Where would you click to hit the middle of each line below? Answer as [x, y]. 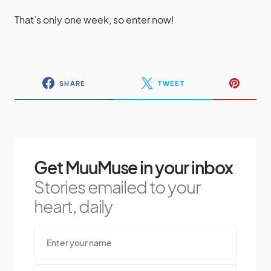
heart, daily [73, 206]
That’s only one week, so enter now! [94, 20]
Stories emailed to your [117, 187]
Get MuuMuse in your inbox [133, 168]
